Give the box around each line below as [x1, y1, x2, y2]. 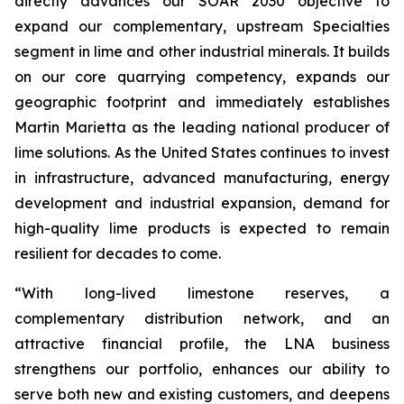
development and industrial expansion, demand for [14, 194, 390, 212]
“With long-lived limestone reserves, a [14, 284, 390, 302]
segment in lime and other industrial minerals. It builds [14, 42, 390, 60]
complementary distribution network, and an [14, 309, 390, 327]
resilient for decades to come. [14, 244, 221, 262]
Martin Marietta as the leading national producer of [14, 118, 390, 136]
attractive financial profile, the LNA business [14, 335, 390, 353]
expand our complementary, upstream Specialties [14, 17, 390, 35]
